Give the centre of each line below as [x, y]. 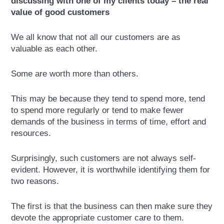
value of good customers [60, 12]
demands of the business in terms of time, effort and [109, 122]
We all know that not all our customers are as [96, 37]
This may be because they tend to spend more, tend [108, 99]
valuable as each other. [54, 48]
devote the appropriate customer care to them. [98, 218]
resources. [31, 133]
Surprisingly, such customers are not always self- [104, 158]
